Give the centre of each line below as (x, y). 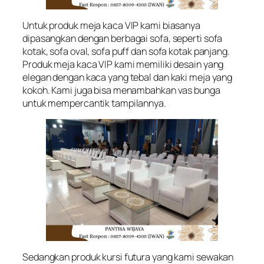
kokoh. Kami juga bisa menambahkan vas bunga (121, 90)
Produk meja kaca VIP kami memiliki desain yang (123, 64)
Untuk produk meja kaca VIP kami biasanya (111, 25)
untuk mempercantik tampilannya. (94, 103)
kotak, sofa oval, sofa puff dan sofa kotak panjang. (126, 51)
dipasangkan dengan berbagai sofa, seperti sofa (123, 38)
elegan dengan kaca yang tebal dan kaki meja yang (128, 77)
